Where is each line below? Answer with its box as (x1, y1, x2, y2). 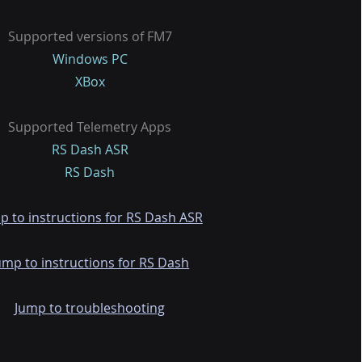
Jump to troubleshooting (15, 299, 166, 317)
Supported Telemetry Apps (8, 118, 172, 136)
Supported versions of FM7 (7, 27, 172, 45)
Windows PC (52, 50, 128, 68)
